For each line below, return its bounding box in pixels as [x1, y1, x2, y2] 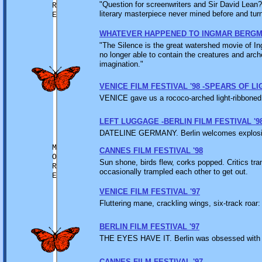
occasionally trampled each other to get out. [99, 167, 248, 176]
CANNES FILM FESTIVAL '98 [99, 146, 203, 155]
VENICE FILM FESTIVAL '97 [99, 187, 200, 196]
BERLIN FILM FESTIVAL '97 [99, 222, 199, 231]
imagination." [99, 60, 143, 68]
